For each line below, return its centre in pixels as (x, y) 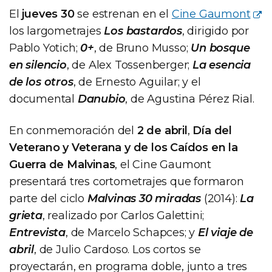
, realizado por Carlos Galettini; (123, 215)
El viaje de (226, 232)
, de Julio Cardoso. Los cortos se (117, 249)
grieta (26, 215)
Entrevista (37, 232)
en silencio (38, 65)
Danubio (101, 99)
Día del (212, 130)
